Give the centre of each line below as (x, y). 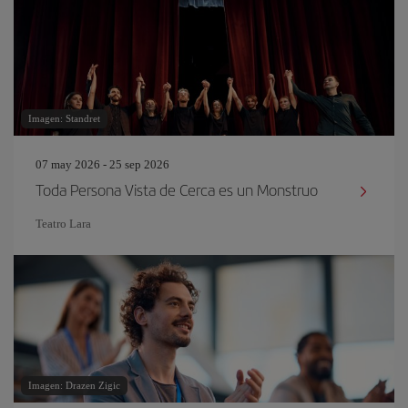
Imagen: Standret (64, 118)
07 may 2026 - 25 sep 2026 (102, 164)
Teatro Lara (63, 224)
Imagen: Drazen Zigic (74, 385)
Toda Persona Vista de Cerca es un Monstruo (177, 189)
